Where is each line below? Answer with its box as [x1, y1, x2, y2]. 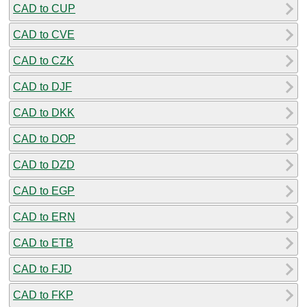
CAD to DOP [13, 132, 75, 145]
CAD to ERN [13, 210, 75, 223]
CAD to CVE [13, 28, 75, 40]
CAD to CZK [13, 54, 74, 66]
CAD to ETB [13, 236, 73, 249]
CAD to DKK [13, 106, 75, 119]
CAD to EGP [13, 184, 75, 197]
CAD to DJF [13, 80, 72, 93]
